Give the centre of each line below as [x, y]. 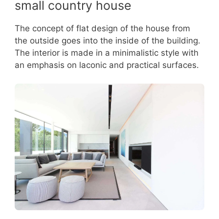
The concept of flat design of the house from [102, 28]
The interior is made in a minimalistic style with [107, 53]
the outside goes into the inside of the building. [108, 40]
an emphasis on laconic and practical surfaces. [107, 65]
